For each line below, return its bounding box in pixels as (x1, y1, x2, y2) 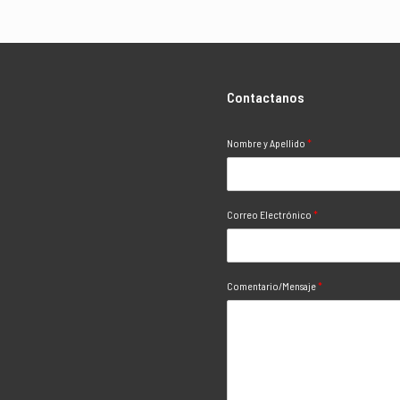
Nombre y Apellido (227, 137, 307, 149)
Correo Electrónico (227, 208, 313, 221)
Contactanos (227, 88, 304, 105)
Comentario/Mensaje (227, 279, 318, 292)
